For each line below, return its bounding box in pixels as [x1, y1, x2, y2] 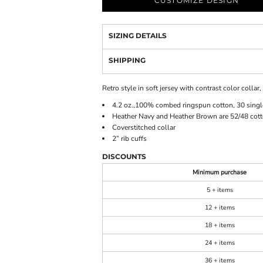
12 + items [204, 203, 235, 212]
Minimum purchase [193, 168, 247, 177]
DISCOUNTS [102, 152, 146, 161]
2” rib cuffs [112, 134, 147, 143]
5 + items [206, 186, 233, 194]
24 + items [204, 238, 235, 247]
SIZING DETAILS [109, 31, 167, 40]
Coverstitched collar [112, 123, 176, 132]
